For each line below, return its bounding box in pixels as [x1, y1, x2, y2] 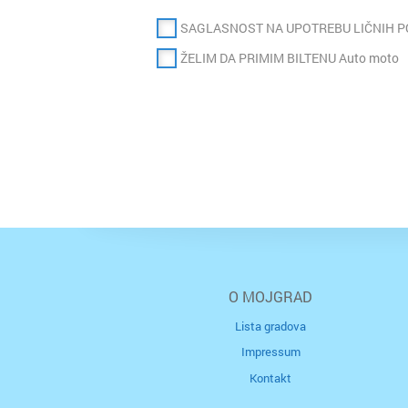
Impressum [240, 343, 301, 361]
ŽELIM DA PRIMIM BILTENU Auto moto [180, 49, 399, 67]
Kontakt [250, 369, 291, 386]
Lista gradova [235, 317, 306, 334]
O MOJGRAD [229, 286, 312, 306]
